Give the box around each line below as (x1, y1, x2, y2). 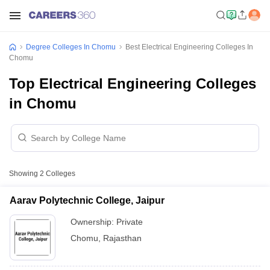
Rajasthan (103, 233, 142, 243)
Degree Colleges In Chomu (26, 43, 116, 51)
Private (116, 217, 143, 227)
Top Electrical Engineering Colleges (9, 75, 256, 92)
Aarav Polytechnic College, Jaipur (10, 195, 165, 206)
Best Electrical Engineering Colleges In (125, 43, 253, 51)
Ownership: (71, 217, 116, 227)
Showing (9, 169, 40, 178)
